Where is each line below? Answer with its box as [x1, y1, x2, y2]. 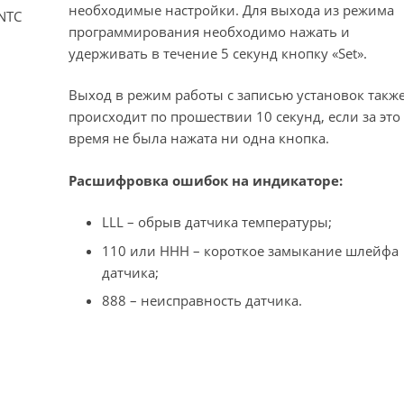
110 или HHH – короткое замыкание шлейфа [102, 241, 399, 260]
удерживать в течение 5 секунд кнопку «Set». [68, 43, 367, 62]
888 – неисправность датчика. [102, 291, 302, 310]
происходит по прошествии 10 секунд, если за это [68, 107, 400, 126]
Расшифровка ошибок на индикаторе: [68, 170, 343, 189]
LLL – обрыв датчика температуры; [102, 213, 332, 232]
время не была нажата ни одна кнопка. [68, 129, 329, 148]
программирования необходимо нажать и [68, 22, 350, 41]
